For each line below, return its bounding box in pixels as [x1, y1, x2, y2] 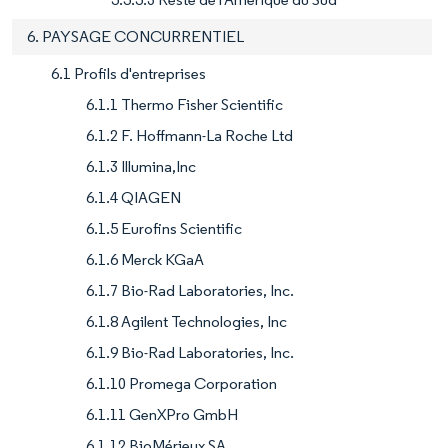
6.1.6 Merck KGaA [86, 250, 204, 270]
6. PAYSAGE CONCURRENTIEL [27, 27, 244, 47]
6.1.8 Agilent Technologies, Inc [86, 312, 287, 332]
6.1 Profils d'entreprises [51, 64, 206, 84]
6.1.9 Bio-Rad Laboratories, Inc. [86, 343, 294, 363]
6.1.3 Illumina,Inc [86, 157, 196, 177]
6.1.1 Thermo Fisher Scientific [86, 95, 283, 115]
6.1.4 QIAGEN [86, 188, 181, 208]
